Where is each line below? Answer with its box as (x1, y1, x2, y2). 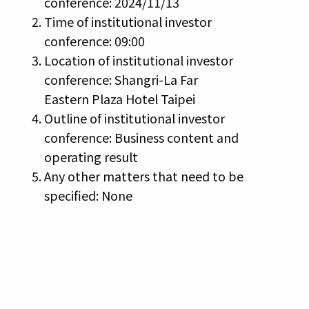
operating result (43, 148, 138, 166)
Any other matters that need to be (43, 167, 243, 186)
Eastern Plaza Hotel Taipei (43, 90, 195, 108)
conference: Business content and (43, 128, 239, 147)
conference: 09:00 (43, 32, 145, 50)
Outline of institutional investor (43, 109, 225, 128)
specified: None (43, 186, 132, 205)
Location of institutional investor (43, 51, 233, 70)
